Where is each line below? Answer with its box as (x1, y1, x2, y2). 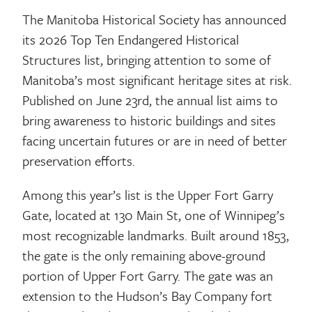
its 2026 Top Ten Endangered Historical (22, 29, 240, 49)
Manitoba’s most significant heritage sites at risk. (22, 70, 292, 89)
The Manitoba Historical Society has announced (22, 9, 287, 29)
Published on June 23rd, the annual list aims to (22, 90, 279, 109)
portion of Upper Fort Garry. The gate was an (22, 265, 274, 285)
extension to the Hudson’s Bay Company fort (22, 286, 273, 305)
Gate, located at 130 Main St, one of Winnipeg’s (22, 205, 286, 224)
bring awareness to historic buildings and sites (22, 110, 276, 130)
